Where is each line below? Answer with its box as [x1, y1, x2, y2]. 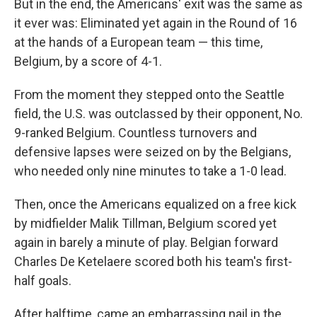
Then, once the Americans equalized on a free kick [14, 197, 296, 212]
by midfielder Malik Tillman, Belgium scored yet [14, 216, 277, 231]
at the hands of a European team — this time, [14, 35, 263, 50]
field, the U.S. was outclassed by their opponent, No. [14, 106, 303, 122]
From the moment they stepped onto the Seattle [14, 87, 284, 103]
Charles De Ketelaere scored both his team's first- [14, 254, 292, 270]
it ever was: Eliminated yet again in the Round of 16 [14, 16, 297, 31]
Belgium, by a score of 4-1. [14, 54, 162, 69]
